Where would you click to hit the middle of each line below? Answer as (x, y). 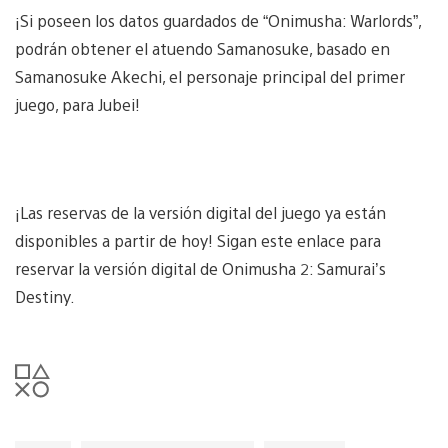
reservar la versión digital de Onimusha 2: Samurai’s (200, 269)
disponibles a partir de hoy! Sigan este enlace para (198, 241)
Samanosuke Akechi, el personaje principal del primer (210, 77)
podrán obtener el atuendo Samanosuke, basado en (202, 49)
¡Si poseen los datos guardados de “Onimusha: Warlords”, (218, 21)
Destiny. (47, 297)
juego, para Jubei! (77, 105)
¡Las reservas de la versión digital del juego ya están (200, 213)
